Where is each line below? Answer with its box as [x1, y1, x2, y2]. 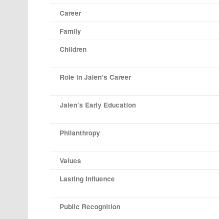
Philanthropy [60, 128, 100, 138]
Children [60, 44, 87, 54]
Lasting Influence [60, 174, 115, 184]
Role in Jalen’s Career [60, 72, 131, 82]
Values [60, 156, 81, 166]
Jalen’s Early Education [60, 100, 136, 110]
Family [60, 26, 81, 36]
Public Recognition [60, 202, 120, 212]
